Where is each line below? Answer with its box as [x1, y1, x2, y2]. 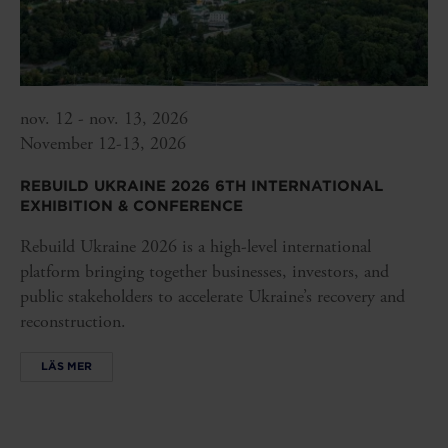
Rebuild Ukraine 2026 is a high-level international [20, 234, 371, 258]
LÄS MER [41, 359, 92, 374]
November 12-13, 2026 [20, 131, 186, 155]
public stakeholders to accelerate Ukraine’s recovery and [20, 284, 405, 308]
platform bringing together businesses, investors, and [20, 259, 389, 283]
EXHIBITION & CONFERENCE [20, 196, 243, 215]
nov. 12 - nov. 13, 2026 [20, 106, 188, 130]
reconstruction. [20, 309, 126, 333]
